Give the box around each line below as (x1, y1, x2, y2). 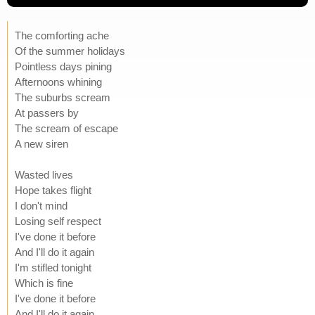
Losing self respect (15, 214, 101, 227)
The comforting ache (15, 29, 109, 41)
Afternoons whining (15, 75, 102, 88)
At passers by (15, 106, 79, 119)
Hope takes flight (15, 184, 91, 196)
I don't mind (15, 199, 67, 212)
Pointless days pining (15, 60, 112, 72)
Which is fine (15, 276, 73, 289)
